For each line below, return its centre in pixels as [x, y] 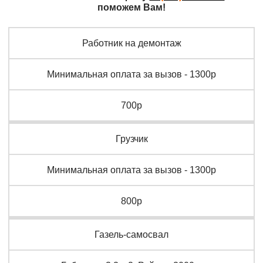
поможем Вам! [131, 7]
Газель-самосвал [131, 235]
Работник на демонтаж [131, 43]
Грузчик [131, 139]
